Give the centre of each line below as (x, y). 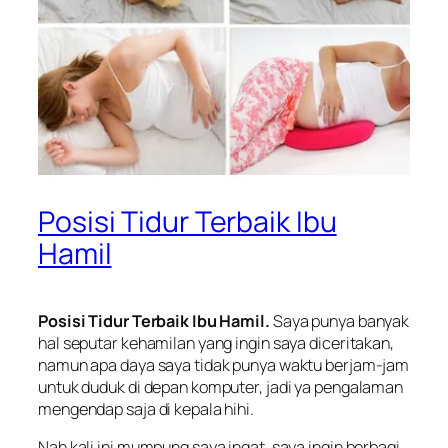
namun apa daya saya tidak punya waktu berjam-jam (224, 365)
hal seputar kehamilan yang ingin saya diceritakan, (216, 343)
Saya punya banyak (339, 321)
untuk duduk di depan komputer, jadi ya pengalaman (221, 387)
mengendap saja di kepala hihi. (146, 409)
